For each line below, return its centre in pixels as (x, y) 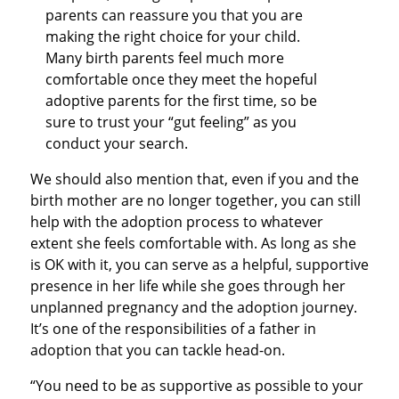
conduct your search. (117, 143)
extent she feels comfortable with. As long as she (193, 243)
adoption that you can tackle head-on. (157, 350)
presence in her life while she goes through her (187, 285)
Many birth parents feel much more (165, 57)
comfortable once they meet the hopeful (182, 79)
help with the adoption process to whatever (176, 221)
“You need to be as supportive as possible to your (196, 385)
